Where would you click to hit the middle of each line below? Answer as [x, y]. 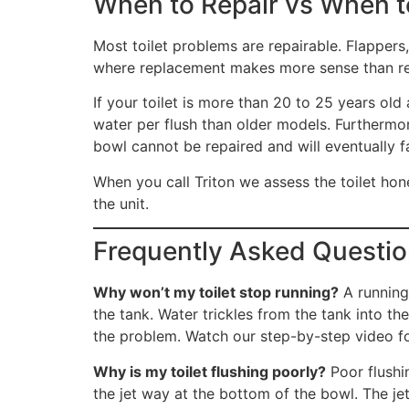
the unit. [121, 203]
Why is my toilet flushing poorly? [210, 371]
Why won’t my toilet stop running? [216, 293]
